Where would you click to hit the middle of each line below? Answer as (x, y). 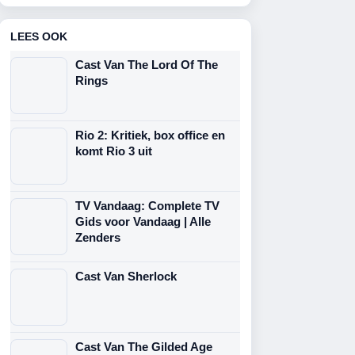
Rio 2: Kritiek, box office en (150, 135)
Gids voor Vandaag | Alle (143, 221)
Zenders (98, 237)
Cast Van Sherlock (126, 276)
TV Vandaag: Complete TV (147, 206)
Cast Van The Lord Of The (147, 65)
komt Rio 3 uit (114, 151)
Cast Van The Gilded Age (144, 347)
